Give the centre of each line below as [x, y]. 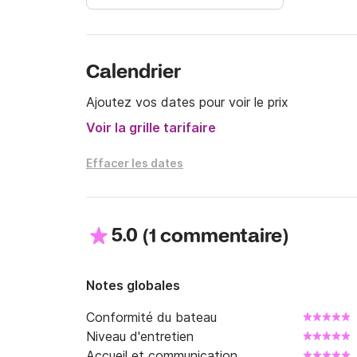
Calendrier [133, 73]
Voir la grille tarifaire [151, 127]
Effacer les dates [135, 163]
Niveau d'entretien [140, 336]
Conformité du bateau [151, 317]
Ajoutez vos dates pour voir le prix [187, 102]
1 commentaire [216, 237]
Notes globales [133, 285]
